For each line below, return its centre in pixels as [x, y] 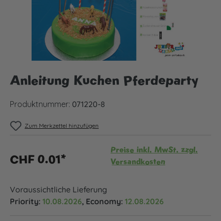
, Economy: [103, 201]
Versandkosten [138, 162]
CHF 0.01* [38, 159]
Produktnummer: [41, 104]
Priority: [26, 201]
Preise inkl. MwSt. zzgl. [154, 150]
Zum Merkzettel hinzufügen [62, 126]
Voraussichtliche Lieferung [58, 189]
